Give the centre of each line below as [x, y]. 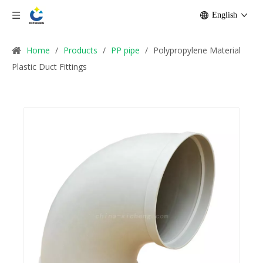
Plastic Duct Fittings [49, 67]
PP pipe [125, 50]
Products [80, 50]
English [225, 15]
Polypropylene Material [197, 50]
